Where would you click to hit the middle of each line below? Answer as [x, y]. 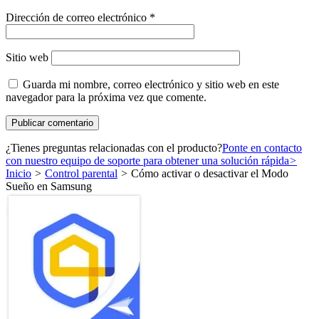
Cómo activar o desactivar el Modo [208, 173]
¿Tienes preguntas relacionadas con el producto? [114, 147]
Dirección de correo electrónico [78, 17]
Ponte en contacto [262, 147]
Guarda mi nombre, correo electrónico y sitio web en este [151, 84]
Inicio [19, 173]
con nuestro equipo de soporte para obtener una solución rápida [147, 160]
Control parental [81, 173]
